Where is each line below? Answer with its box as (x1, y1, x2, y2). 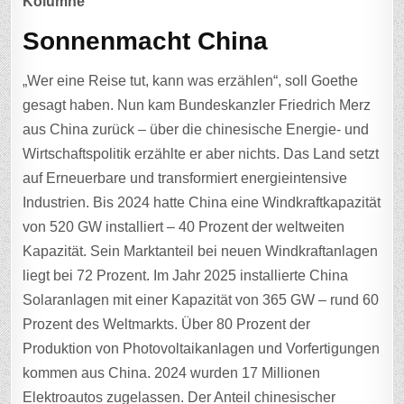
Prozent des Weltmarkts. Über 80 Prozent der (23, 317, 311, 333)
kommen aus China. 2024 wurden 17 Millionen (23, 365, 321, 381)
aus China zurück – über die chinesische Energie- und (23, 122, 370, 138)
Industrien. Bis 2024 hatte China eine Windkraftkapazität (23, 195, 381, 211)
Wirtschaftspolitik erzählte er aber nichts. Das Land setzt (23, 146, 380, 162)
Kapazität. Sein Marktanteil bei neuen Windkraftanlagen (23, 243, 379, 260)
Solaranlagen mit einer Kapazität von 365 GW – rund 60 (23, 292, 380, 308)
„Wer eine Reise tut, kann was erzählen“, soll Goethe (23, 73, 359, 89)
